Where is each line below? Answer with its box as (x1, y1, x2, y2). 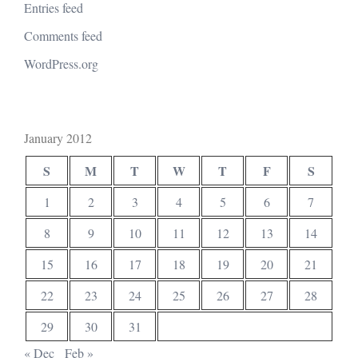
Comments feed (24, 27, 102, 45)
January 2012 (24, 129, 92, 147)
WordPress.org (24, 55, 98, 73)
